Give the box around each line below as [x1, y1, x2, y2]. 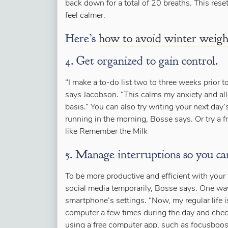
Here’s [65, 31, 99, 46]
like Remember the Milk [65, 128, 148, 136]
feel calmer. [65, 12, 105, 20]
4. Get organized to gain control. [65, 53, 218, 68]
